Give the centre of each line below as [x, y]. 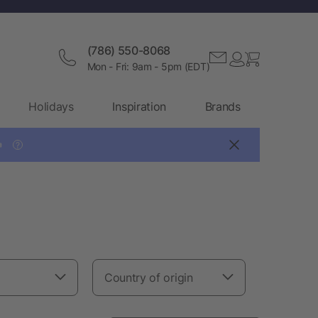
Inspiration [139, 106]
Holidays [51, 106]
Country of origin [149, 277]
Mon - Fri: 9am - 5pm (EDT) [148, 66]
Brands [223, 106]
